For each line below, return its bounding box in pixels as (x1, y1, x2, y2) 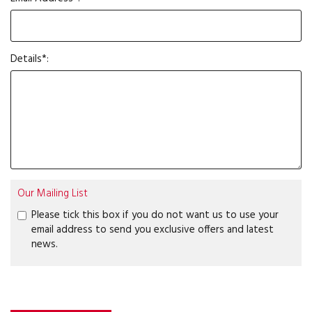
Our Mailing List (17, 185, 88, 202)
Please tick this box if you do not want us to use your (31, 207, 279, 224)
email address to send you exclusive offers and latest (31, 221, 274, 238)
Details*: (10, 51, 49, 68)
